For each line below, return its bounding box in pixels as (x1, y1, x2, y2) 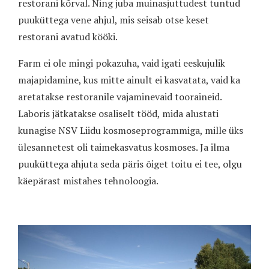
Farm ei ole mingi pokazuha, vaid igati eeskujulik (18, 56, 225, 70)
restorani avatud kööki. (18, 30, 118, 44)
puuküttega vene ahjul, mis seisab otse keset (18, 13, 209, 27)
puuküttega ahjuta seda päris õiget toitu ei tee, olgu (18, 157, 242, 171)
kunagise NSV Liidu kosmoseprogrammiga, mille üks (18, 124, 243, 138)
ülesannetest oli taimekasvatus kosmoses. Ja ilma (18, 141, 229, 154)
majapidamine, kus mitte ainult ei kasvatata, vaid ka (18, 73, 240, 87)
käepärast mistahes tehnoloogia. (18, 174, 159, 188)
